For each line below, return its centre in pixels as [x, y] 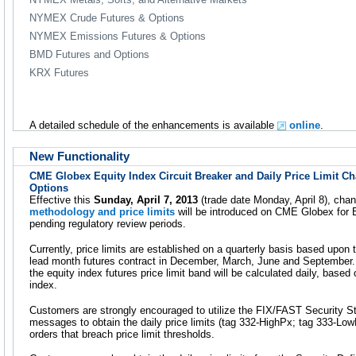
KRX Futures [59, 73]
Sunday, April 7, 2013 [146, 200]
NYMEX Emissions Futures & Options [118, 36]
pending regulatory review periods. [108, 224]
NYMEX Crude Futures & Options [107, 17]
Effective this [62, 200]
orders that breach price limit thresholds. [122, 334]
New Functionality [79, 157]
